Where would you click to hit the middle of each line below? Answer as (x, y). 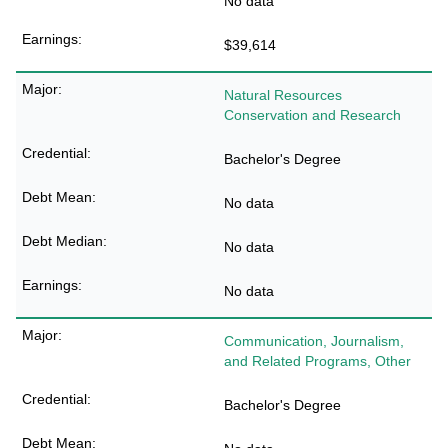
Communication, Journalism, (314, 341)
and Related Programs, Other (317, 361)
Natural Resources (283, 95)
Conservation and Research (312, 115)
